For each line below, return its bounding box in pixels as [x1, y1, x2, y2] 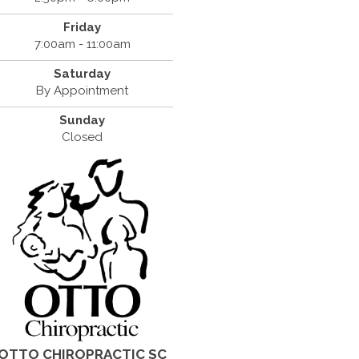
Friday [63, 20, 102, 34]
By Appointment [36, 83, 129, 98]
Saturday [54, 67, 111, 81]
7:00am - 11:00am [34, 37, 131, 51]
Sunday [59, 113, 106, 127]
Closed [62, 130, 103, 144]
